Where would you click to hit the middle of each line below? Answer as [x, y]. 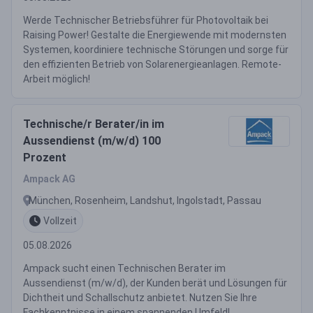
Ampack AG [49, 179]
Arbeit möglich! [57, 79]
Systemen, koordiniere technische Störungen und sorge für [156, 50]
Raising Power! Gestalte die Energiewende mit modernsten [155, 35]
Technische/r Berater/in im [94, 124]
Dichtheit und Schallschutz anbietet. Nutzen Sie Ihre [140, 298]
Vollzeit [60, 220]
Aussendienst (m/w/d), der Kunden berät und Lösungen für [155, 283]
